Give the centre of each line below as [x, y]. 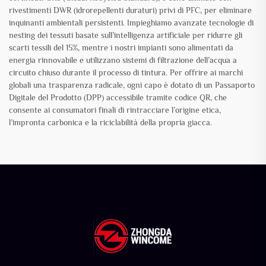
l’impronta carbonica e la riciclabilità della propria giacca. [110, 123]
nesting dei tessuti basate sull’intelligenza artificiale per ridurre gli [126, 35]
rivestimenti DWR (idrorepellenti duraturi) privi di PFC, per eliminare [130, 10]
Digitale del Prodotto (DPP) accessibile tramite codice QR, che [118, 98]
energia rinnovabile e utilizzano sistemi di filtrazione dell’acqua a [123, 60]
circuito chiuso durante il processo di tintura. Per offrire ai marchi [126, 73]
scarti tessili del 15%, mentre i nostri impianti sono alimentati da [121, 48]
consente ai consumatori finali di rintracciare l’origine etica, [115, 110]
